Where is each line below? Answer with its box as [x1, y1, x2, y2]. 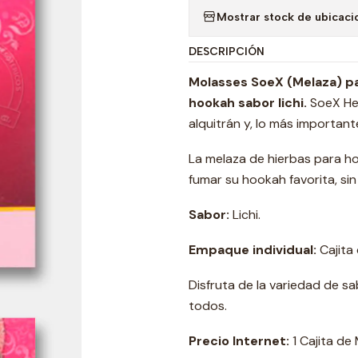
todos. [189, 297, 227, 314]
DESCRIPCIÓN [189, 45, 265, 58]
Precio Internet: [189, 332, 289, 349]
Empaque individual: [189, 241, 320, 258]
